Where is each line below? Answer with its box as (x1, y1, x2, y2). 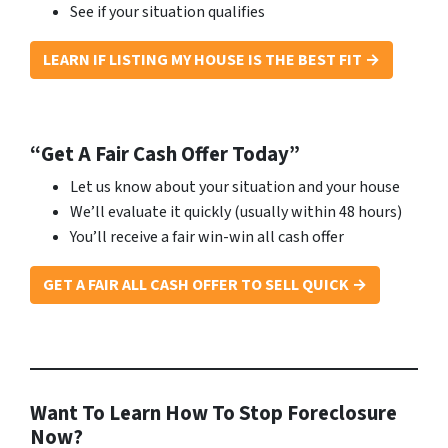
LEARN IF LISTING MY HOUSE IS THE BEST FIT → (43, 49, 380, 71)
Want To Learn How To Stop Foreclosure (30, 399, 397, 428)
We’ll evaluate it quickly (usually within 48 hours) (70, 201, 402, 223)
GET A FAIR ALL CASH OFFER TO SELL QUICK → (43, 274, 367, 296)
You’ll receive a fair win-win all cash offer (70, 226, 344, 248)
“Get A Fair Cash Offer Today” (30, 140, 300, 169)
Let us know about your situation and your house (70, 176, 400, 198)
